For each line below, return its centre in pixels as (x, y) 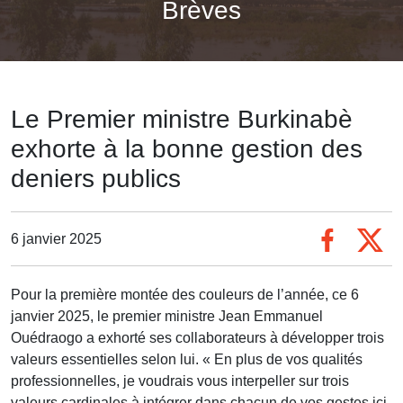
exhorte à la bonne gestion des (187, 149)
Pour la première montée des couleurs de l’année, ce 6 (185, 295)
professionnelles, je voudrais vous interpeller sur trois (180, 381)
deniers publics (96, 179)
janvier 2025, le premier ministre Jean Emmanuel (167, 317)
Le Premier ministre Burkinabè (182, 120)
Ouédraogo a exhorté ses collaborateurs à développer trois (197, 338)
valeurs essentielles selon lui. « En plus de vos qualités (187, 360)
